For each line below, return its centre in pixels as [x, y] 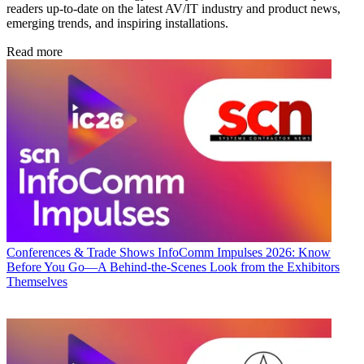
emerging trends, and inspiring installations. [117, 24]
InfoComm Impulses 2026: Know [244, 253]
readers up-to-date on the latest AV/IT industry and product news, [173, 9]
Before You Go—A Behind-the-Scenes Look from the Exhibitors [173, 267]
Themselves [37, 282]
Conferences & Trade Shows [80, 253]
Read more [35, 52]
